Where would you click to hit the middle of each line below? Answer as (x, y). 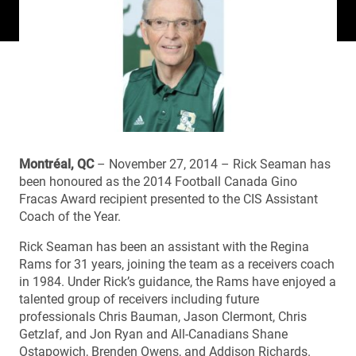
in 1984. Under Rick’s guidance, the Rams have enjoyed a (178, 281)
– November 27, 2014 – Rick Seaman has (212, 164)
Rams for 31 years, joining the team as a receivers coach (177, 264)
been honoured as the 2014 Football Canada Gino (158, 181)
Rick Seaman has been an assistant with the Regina (164, 246)
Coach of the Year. (70, 216)
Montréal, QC (56, 164)
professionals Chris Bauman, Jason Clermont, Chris (163, 316)
